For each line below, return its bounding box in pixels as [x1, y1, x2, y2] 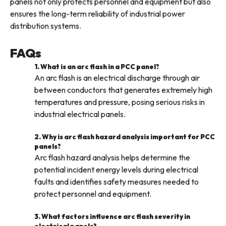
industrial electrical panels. [34, 109, 126, 120]
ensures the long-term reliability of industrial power [10, 9, 185, 19]
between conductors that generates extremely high [34, 85, 212, 95]
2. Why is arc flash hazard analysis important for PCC [34, 133, 215, 141]
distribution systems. [10, 21, 81, 31]
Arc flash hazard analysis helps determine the [34, 152, 190, 163]
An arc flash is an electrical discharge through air [34, 73, 200, 83]
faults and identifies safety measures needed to [34, 177, 199, 187]
